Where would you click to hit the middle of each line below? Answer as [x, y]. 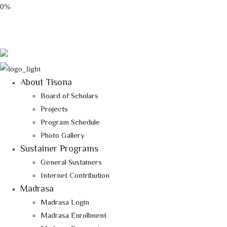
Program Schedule [70, 122]
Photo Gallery [63, 135]
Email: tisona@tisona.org [46, 28]
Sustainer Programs [59, 149]
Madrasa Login [65, 202]
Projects [54, 109]
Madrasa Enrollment [73, 215]
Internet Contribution [75, 175]
